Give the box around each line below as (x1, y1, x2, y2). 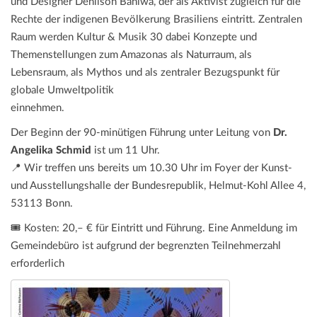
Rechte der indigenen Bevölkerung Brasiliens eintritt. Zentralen (11, 14, 302, 25)
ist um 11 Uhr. (91, 145, 160, 156)
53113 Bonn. (11, 198, 73, 209)
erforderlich (11, 258, 64, 270)
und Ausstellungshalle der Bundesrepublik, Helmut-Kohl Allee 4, (11, 180, 306, 192)
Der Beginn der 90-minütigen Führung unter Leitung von (11, 127, 273, 139)
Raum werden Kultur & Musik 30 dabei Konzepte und (11, 32, 257, 43)
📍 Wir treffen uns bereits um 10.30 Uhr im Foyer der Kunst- (11, 163, 292, 174)
